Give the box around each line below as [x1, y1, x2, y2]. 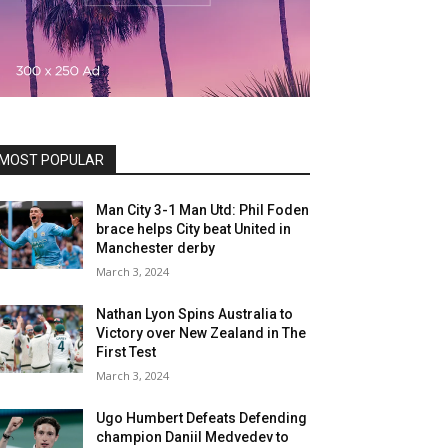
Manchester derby [96, 240, 216, 256]
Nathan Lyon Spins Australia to [96, 306, 294, 322]
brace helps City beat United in [96, 221, 292, 237]
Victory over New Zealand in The [96, 325, 307, 341]
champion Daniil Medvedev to [96, 429, 290, 445]
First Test [96, 344, 157, 360]
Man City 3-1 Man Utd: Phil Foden [96, 202, 310, 218]
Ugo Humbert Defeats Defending [96, 410, 308, 426]
